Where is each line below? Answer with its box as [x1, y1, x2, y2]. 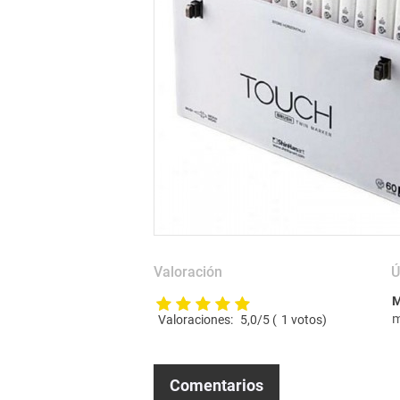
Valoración [154, 263, 222, 281]
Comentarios [170, 376, 263, 396]
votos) [288, 312, 327, 328]
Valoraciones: [158, 312, 236, 328]
